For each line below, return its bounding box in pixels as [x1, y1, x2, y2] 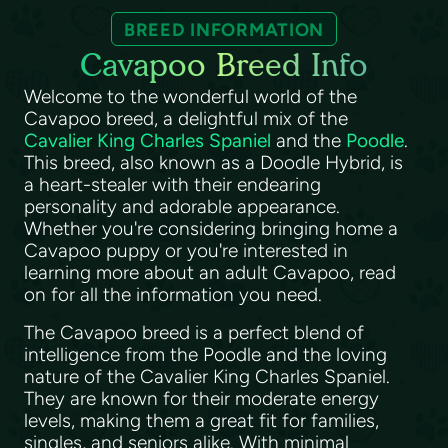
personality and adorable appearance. [24, 195, 340, 219]
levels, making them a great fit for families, [24, 409, 379, 433]
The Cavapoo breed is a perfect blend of [24, 321, 364, 345]
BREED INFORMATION [123, 19, 325, 42]
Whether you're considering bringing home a [24, 217, 398, 241]
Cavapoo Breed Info [80, 47, 368, 85]
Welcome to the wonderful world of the [24, 85, 357, 109]
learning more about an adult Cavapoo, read [24, 261, 396, 285]
